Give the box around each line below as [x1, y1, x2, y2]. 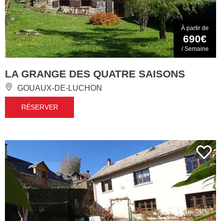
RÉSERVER [21, 103, 58, 111]
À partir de [181, 25, 209, 32]
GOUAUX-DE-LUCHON [15, 84, 102, 93]
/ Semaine [181, 45, 209, 53]
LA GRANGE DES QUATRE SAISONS [5, 68, 185, 80]
